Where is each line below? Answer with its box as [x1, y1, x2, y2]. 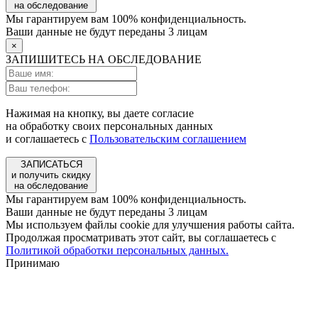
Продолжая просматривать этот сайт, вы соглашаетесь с [6, 231, 276, 243]
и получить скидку [11, 169, 91, 180]
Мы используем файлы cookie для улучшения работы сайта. [6, 218, 295, 231]
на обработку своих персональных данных [6, 119, 213, 132]
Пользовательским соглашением [89, 132, 246, 145]
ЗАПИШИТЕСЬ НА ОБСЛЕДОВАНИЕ [6, 53, 202, 65]
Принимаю [6, 256, 60, 269]
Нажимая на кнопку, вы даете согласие [6, 106, 194, 119]
